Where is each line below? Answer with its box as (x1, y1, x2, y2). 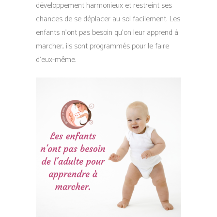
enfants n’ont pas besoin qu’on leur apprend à (36, 26, 178, 39)
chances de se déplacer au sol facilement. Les (36, 13, 180, 26)
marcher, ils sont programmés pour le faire (36, 40, 169, 53)
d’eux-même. (36, 53, 76, 66)
